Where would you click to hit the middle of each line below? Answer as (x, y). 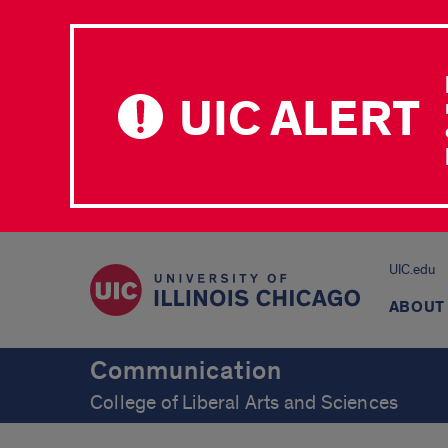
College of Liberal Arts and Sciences (244, 403)
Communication (186, 371)
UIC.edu (411, 269)
